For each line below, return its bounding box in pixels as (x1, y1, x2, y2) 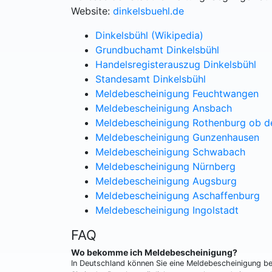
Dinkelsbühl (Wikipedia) (95, 29, 203, 41)
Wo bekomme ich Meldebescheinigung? (71, 247, 237, 257)
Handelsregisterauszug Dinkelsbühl (95, 58, 256, 70)
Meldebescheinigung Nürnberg (95, 160, 236, 172)
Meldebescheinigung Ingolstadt (95, 204, 239, 216)
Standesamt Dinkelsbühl (95, 73, 206, 85)
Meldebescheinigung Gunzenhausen (95, 131, 259, 143)
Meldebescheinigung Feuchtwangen (95, 87, 259, 100)
